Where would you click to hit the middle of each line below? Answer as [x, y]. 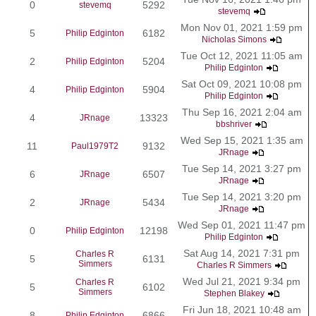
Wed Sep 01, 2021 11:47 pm [242, 225]
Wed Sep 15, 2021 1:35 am [242, 140]
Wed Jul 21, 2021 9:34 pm [242, 281]
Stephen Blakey [234, 293]
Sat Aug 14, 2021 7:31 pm [242, 253]
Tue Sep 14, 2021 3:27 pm [242, 168]
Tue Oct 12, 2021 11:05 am [242, 55]
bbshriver [234, 124]
